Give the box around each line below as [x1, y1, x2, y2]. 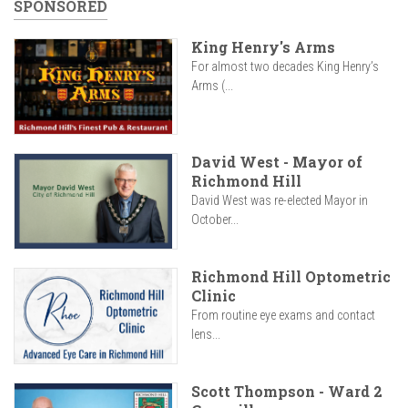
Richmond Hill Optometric [191, 267, 391, 287]
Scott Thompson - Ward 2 [191, 382, 382, 402]
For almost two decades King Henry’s [191, 59, 379, 74]
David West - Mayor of [191, 152, 362, 172]
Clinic [191, 286, 236, 306]
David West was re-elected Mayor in [191, 193, 368, 209]
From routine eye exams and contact [191, 308, 375, 323]
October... [191, 212, 239, 228]
